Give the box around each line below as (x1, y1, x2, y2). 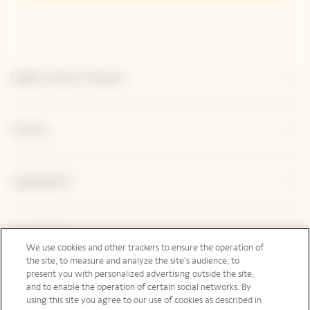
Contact (10, 122, 51, 136)
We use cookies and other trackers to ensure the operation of (26, 242, 264, 253)
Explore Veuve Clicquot (10, 71, 126, 84)
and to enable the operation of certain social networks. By (26, 282, 252, 293)
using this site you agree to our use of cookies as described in (26, 295, 262, 306)
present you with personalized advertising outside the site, (26, 268, 255, 280)
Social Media (10, 235, 72, 249)
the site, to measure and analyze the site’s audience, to (26, 255, 240, 266)
